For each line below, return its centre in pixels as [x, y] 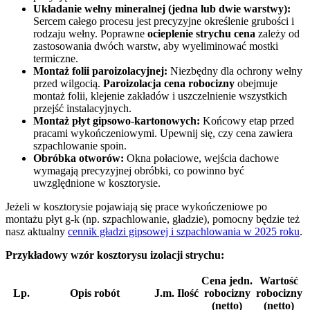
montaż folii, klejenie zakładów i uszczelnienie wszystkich [160, 95]
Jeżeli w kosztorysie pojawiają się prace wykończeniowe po [136, 206]
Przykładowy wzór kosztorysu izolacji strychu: [115, 255]
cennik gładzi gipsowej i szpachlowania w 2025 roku [184, 231]
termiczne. [56, 58]
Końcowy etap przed [247, 120]
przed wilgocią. [68, 83]
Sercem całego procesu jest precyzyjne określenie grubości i [164, 21]
